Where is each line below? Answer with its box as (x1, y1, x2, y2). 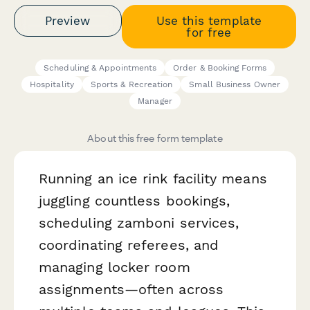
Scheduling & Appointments (44, 63, 157, 73)
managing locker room (39, 259, 190, 276)
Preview (45, 13, 91, 28)
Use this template (156, 13, 262, 28)
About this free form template (87, 132, 223, 145)
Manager (138, 96, 172, 107)
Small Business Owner (189, 80, 281, 90)
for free (186, 25, 232, 39)
